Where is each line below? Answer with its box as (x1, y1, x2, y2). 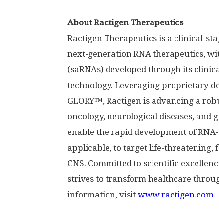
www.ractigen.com (138, 190, 214, 199)
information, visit (67, 190, 138, 199)
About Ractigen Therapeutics (67, 18, 183, 27)
